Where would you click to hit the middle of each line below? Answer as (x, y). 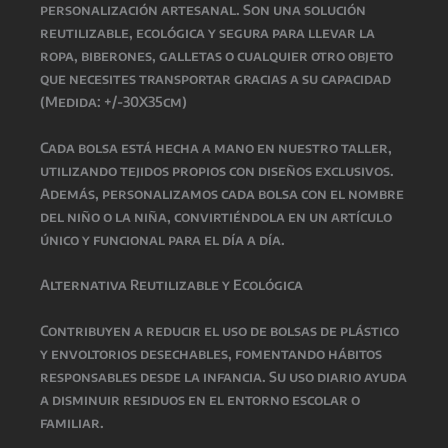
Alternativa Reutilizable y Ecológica (171, 285)
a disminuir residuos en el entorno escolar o (200, 399)
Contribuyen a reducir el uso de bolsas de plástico (219, 330)
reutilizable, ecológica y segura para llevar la (207, 33)
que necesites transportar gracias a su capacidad (215, 79)
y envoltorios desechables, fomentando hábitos (211, 353)
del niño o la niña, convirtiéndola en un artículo (216, 216)
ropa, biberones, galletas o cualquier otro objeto (216, 56)
